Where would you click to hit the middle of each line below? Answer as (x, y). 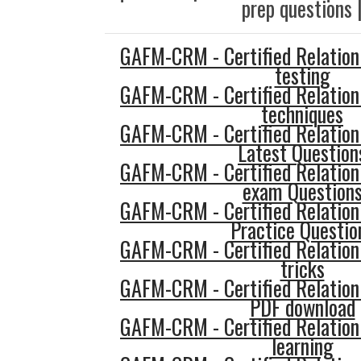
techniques (302, 114)
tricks (302, 269)
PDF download (302, 307)
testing (302, 75)
